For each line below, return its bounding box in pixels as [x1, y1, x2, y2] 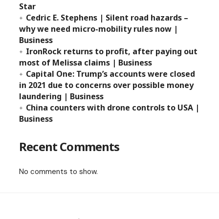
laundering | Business [19, 91, 104, 102]
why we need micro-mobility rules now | [19, 23, 178, 34]
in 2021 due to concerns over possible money [19, 80, 194, 90]
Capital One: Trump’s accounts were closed [26, 68, 195, 79]
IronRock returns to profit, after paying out [26, 46, 197, 57]
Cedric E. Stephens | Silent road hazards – [26, 12, 188, 23]
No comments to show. [19, 167, 98, 176]
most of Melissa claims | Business [19, 57, 152, 68]
